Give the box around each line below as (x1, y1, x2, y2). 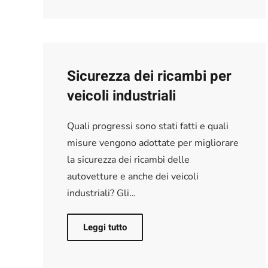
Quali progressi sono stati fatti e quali (67, 119, 229, 133)
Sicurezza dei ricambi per (67, 65, 232, 87)
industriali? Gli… (67, 186, 136, 200)
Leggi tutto (83, 220, 127, 234)
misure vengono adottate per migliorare (67, 136, 239, 150)
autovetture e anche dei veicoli (67, 169, 199, 183)
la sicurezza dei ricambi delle (67, 153, 190, 166)
